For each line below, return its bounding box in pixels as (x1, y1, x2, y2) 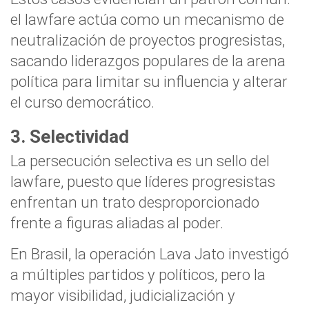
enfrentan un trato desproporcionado (10, 193, 259, 211)
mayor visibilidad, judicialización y (10, 286, 235, 304)
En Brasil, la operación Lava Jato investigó (10, 245, 289, 263)
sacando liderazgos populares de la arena (10, 52, 286, 70)
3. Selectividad (10, 126, 129, 147)
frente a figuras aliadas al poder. (10, 214, 223, 232)
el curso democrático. (10, 93, 154, 111)
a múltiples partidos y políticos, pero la (10, 266, 266, 283)
